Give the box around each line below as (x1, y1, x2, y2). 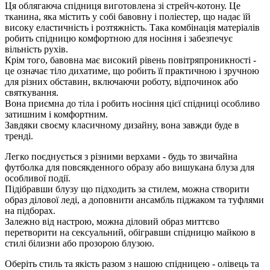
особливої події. (5, 172, 71, 183)
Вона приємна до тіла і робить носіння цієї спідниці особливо (5, 98, 260, 108)
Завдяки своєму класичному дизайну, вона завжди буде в (5, 119, 239, 130)
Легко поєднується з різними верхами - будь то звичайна (5, 151, 237, 162)
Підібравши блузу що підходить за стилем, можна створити (5, 183, 250, 194)
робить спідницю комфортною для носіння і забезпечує (5, 33, 233, 43)
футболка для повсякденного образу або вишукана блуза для (5, 162, 254, 172)
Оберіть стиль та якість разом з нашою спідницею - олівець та (5, 258, 259, 269)
